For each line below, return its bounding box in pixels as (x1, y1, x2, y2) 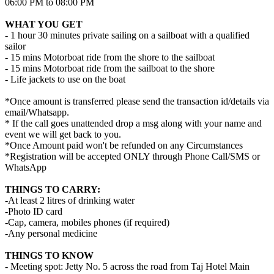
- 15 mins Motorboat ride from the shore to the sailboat (5, 51, 215, 62)
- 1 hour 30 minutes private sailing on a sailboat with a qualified (5, 29, 250, 40)
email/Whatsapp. (5, 106, 69, 117)
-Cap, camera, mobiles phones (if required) (5, 217, 169, 228)
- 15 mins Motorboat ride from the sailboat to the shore (5, 62, 215, 73)
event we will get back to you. (5, 128, 121, 139)
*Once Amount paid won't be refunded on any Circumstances (5, 139, 243, 150)
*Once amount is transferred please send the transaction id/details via (5, 95, 269, 106)
